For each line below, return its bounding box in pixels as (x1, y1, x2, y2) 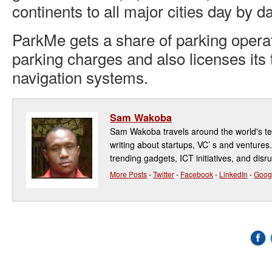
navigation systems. (12, 66, 148, 88)
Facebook (180, 169, 213, 179)
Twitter (153, 169, 174, 179)
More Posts (110, 169, 147, 179)
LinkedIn (219, 169, 248, 179)
